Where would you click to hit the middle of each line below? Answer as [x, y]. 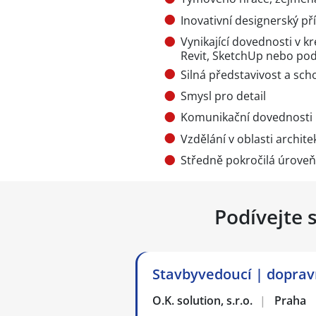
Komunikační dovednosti [247, 117]
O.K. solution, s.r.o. [203, 301]
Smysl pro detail [223, 96]
